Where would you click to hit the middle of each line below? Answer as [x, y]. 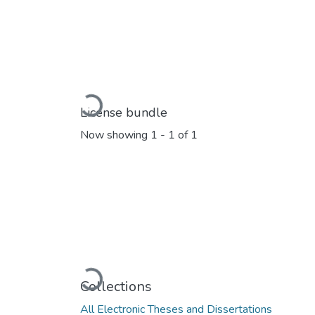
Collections [116, 286]
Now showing [115, 135]
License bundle [124, 112]
